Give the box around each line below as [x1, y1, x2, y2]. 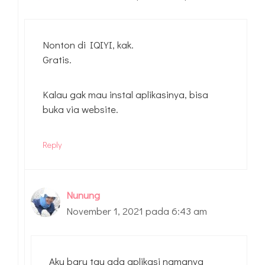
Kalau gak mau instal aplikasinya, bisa [43, 88, 208, 102]
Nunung [66, 188, 100, 202]
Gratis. [43, 53, 72, 67]
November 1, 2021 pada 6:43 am [66, 204, 207, 218]
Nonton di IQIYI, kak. [43, 38, 134, 52]
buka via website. [43, 102, 118, 117]
